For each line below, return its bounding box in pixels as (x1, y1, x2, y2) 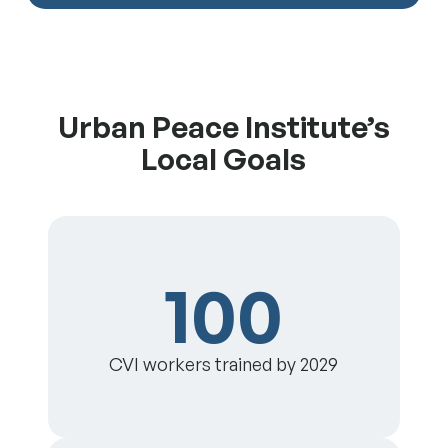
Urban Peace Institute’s (57, 108, 390, 146)
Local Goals (141, 140, 307, 178)
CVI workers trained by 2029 (109, 353, 339, 376)
